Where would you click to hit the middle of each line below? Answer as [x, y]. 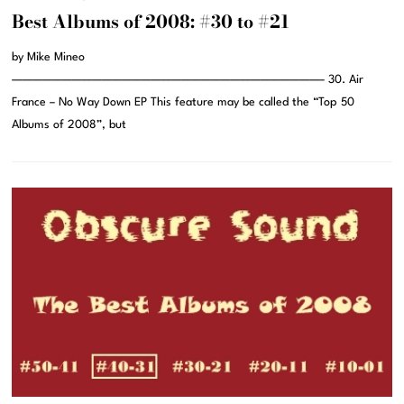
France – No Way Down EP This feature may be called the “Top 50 [184, 102]
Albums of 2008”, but [69, 124]
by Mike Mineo [49, 57]
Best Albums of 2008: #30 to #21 [151, 21]
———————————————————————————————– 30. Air [188, 79]
